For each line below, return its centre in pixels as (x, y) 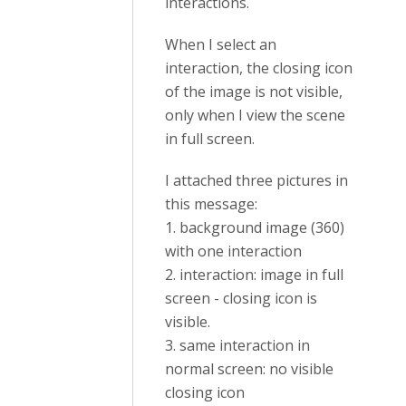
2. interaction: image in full (254, 275)
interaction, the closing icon (259, 68)
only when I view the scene (255, 115)
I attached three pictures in (256, 180)
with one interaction (233, 251)
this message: (211, 204)
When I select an (221, 44)
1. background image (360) (255, 227)
